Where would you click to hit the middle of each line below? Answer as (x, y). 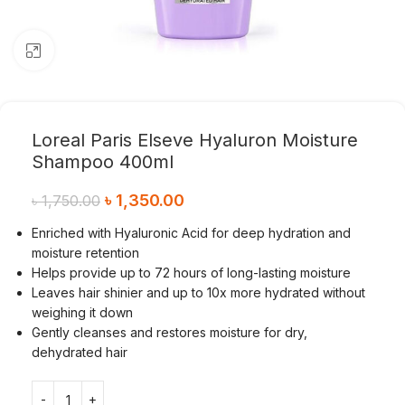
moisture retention (85, 253)
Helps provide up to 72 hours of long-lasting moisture (191, 273)
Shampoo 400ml (103, 162)
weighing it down (82, 312)
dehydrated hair (80, 352)
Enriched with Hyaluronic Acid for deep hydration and (191, 233)
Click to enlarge (98, 50)
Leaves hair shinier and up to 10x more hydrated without (198, 292)
